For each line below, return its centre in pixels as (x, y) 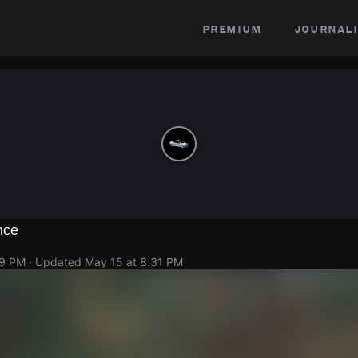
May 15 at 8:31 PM (134, 262)
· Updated (55, 262)
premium (232, 28)
